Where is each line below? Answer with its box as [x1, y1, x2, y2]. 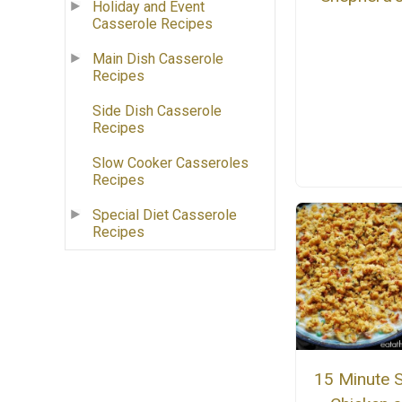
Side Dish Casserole [92, 102, 222, 120]
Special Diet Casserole [92, 206, 237, 224]
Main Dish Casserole [92, 50, 223, 68]
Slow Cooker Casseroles [92, 154, 249, 172]
